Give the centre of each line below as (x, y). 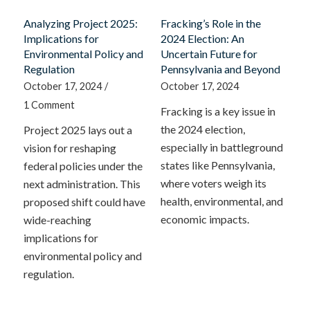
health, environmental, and (221, 201)
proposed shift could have (84, 201)
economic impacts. (204, 219)
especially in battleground (221, 147)
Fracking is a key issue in (218, 111)
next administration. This (82, 183)
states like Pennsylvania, (217, 165)
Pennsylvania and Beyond (220, 69)
